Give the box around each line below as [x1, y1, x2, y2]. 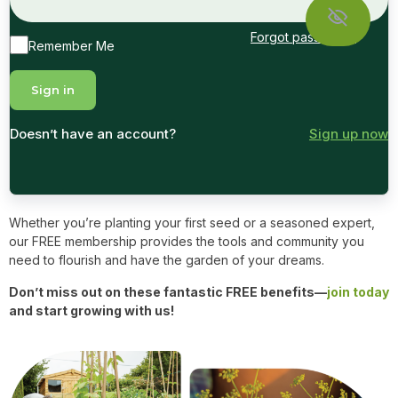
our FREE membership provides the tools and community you [9, 233, 364, 249]
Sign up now [309, 124, 388, 142]
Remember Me [28, 37, 115, 53]
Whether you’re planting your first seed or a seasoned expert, [9, 214, 375, 230]
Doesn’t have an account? [10, 124, 176, 142]
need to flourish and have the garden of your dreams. [9, 251, 324, 267]
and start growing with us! [9, 302, 174, 318]
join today [327, 283, 389, 299]
